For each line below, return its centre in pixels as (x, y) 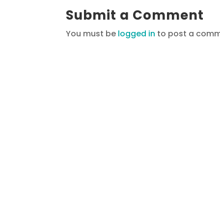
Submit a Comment (135, 15)
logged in (137, 33)
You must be (92, 33)
